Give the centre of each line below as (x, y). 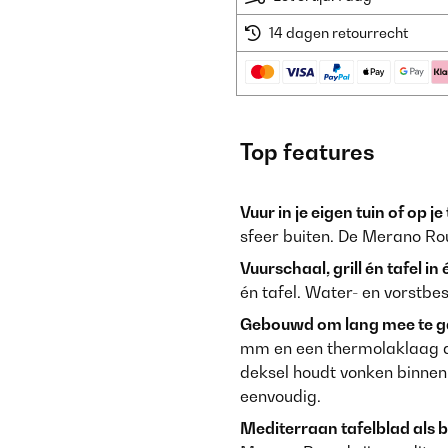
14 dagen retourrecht (338, 32)
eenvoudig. (280, 396)
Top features (307, 152)
